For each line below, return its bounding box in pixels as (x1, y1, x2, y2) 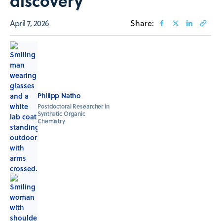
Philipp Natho (37, 90, 81, 101)
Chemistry (37, 116, 65, 125)
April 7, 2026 (10, 17, 49, 29)
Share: (130, 17, 154, 29)
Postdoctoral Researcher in (37, 102, 110, 110)
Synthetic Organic (37, 109, 85, 118)
